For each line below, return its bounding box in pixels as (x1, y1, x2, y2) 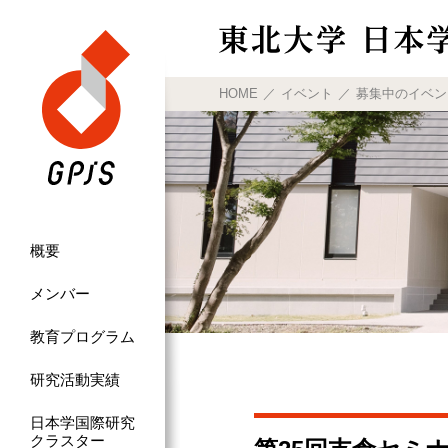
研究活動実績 (30, 370, 120, 388)
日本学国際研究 (30, 413, 135, 431)
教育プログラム (30, 327, 135, 345)
